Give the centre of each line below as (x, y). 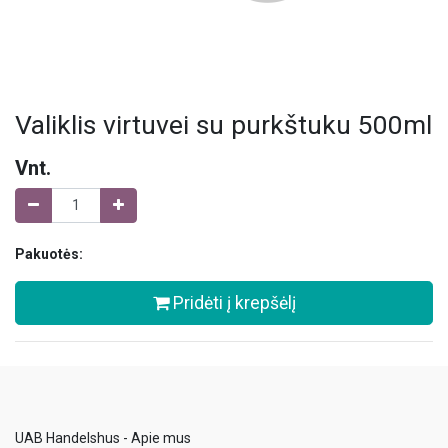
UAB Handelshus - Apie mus (103, 437)
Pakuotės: (49, 253)
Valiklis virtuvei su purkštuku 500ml (223, 124)
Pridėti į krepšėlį (232, 302)
